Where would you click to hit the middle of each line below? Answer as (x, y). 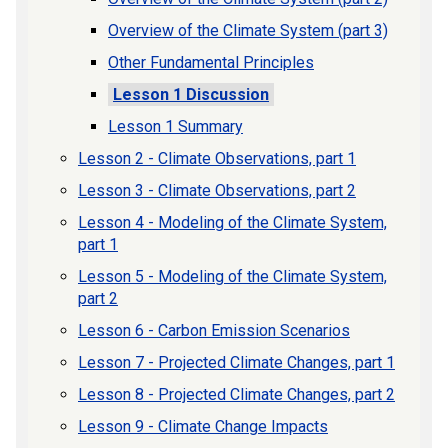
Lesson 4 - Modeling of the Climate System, (232, 222)
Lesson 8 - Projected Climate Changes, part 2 (236, 394)
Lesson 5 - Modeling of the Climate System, (232, 276)
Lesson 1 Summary (175, 126)
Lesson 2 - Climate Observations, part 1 (217, 158)
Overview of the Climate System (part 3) (248, 30)
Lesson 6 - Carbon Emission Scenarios (214, 330)
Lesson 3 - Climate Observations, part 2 (217, 190)
